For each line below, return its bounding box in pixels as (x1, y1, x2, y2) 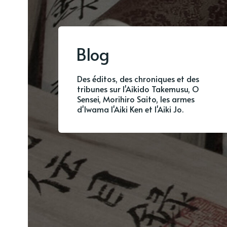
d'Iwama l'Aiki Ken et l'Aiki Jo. (77, 103, 183, 115)
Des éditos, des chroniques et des (77, 72, 199, 84)
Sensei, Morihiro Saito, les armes (77, 93, 195, 104)
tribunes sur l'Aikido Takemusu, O (77, 83, 199, 94)
